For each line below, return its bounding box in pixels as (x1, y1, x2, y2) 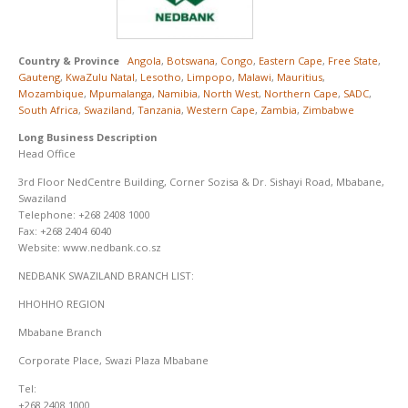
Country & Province (18, 53, 119, 67)
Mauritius (277, 69, 322, 84)
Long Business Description (18, 129, 158, 144)
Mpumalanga (89, 86, 152, 100)
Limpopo (187, 69, 232, 84)
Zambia (260, 102, 297, 117)
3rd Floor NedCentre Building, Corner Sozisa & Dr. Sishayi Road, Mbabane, (18, 174, 384, 189)
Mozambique (18, 86, 84, 100)
